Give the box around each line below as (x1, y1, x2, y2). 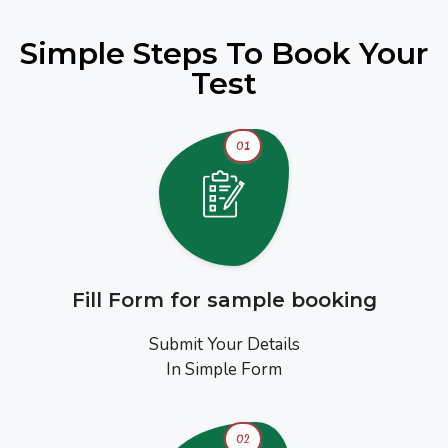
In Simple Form (166, 357, 282, 381)
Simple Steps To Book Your (20, 34, 428, 72)
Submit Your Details (148, 332, 300, 356)
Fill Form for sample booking (71, 287, 377, 312)
